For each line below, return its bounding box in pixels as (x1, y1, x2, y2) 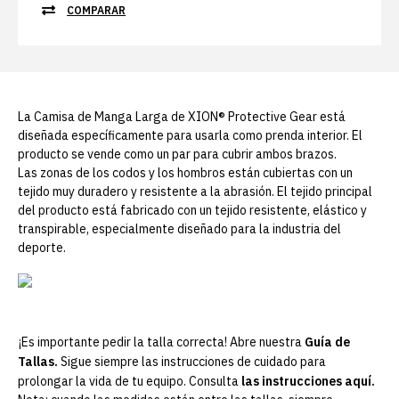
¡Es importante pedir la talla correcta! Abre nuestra (18, 334, 305, 351)
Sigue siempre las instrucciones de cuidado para (58, 354, 326, 370)
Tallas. (18, 354, 58, 370)
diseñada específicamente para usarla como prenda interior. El (18, 127, 362, 144)
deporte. (18, 240, 66, 256)
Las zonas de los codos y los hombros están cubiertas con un (18, 165, 353, 182)
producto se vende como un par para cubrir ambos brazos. (18, 146, 337, 163)
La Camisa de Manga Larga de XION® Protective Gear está (18, 109, 346, 126)
